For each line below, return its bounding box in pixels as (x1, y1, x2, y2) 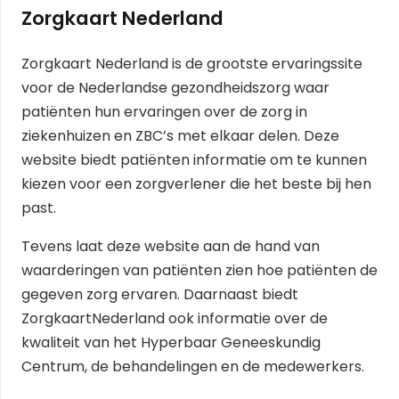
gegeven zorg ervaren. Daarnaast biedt (21, 284, 298, 305)
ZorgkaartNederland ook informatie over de (21, 308, 328, 330)
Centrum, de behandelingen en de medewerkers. (21, 356, 364, 378)
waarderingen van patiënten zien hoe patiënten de (21, 260, 378, 281)
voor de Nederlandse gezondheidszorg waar (21, 77, 330, 99)
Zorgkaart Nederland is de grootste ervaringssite (21, 53, 362, 75)
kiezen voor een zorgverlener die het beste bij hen (21, 174, 371, 195)
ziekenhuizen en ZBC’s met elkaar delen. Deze (21, 126, 339, 147)
